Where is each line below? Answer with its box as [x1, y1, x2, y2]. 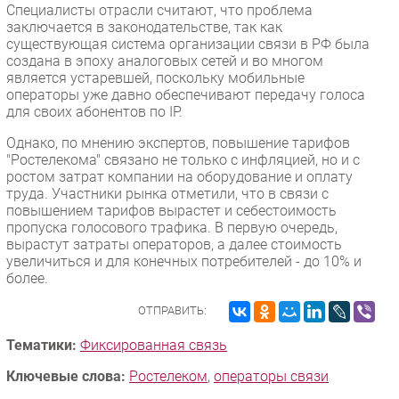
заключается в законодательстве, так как [6, 18, 282, 36]
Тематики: [6, 336, 77, 354]
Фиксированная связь [80, 336, 227, 354]
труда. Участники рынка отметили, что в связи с [6, 184, 329, 202]
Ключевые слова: [6, 367, 126, 385]
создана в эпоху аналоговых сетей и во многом [6, 52, 323, 69]
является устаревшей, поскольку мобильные [6, 69, 305, 86]
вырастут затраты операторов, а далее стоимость [6, 235, 342, 253]
